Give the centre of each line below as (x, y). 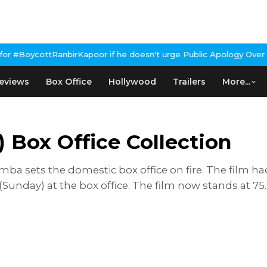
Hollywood (132, 82)
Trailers (189, 82)
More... (236, 82)
